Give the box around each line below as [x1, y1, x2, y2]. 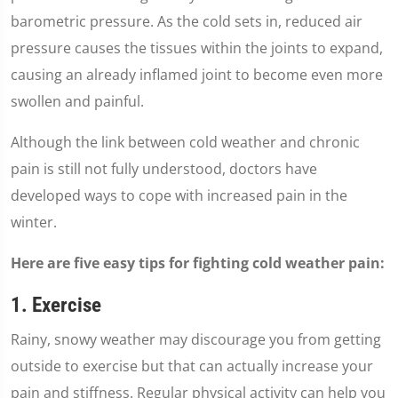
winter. [11, 211, 57, 232]
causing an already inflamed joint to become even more [11, 64, 383, 84]
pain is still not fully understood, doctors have [11, 158, 317, 179]
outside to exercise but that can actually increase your [11, 355, 373, 376]
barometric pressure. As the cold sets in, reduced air [11, 11, 362, 31]
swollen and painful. [11, 91, 144, 111]
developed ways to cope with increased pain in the [11, 185, 347, 205]
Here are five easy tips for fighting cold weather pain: [11, 252, 385, 273]
